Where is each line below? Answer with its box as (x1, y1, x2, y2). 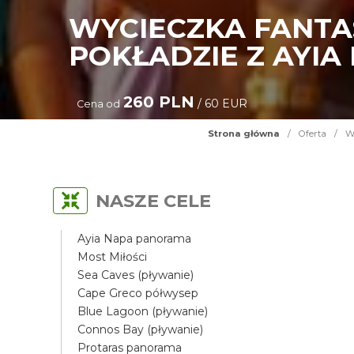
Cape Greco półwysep (77, 286, 199, 300)
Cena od (77, 98, 121, 110)
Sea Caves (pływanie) (77, 268, 194, 282)
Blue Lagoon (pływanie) (77, 304, 209, 318)
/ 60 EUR (194, 96, 248, 111)
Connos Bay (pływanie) (77, 322, 204, 337)
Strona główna (207, 128, 280, 139)
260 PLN (123, 92, 195, 111)
